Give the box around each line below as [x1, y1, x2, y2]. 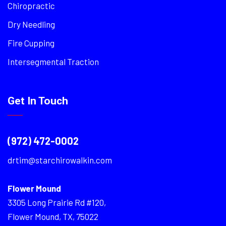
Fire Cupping [8, 38, 54, 48]
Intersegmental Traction [8, 56, 99, 67]
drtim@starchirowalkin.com [8, 155, 112, 165]
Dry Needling [8, 19, 55, 29]
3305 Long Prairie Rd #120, [8, 197, 106, 207]
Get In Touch [8, 95, 68, 107]
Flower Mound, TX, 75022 [8, 211, 98, 221]
